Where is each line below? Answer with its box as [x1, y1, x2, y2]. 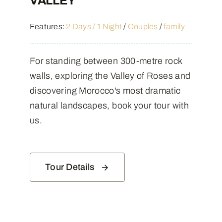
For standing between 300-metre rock [29, 55, 182, 66]
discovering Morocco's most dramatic [29, 85, 181, 96]
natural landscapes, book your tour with [29, 100, 189, 111]
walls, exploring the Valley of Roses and [29, 70, 191, 81]
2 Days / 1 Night [66, 22, 122, 31]
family [164, 22, 185, 31]
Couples [127, 22, 158, 31]
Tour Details [45, 162, 95, 172]
